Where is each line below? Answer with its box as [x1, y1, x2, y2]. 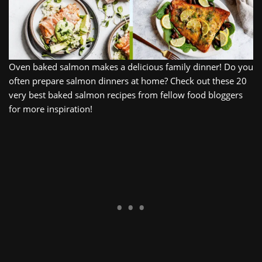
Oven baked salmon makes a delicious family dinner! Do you [9, 60, 253, 73]
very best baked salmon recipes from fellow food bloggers [9, 88, 243, 101]
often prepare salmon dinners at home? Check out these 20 [9, 74, 247, 87]
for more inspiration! [9, 102, 92, 115]
